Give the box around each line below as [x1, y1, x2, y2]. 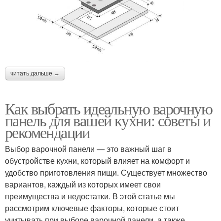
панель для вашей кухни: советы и [5, 109, 211, 131]
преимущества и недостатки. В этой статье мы [5, 190, 175, 202]
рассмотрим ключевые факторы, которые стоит [5, 202, 179, 214]
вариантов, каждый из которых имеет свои [5, 178, 161, 190]
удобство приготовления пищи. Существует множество [5, 166, 207, 178]
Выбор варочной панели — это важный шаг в [5, 143, 172, 154]
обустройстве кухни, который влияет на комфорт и [5, 154, 190, 166]
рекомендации [5, 121, 90, 143]
